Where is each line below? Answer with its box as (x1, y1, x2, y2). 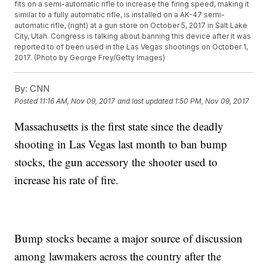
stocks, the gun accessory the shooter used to (14, 154, 218, 170)
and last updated (117, 97, 173, 106)
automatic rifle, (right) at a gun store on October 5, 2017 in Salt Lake (14, 21, 248, 30)
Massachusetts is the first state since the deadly (14, 119, 224, 134)
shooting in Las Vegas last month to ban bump (14, 136, 228, 152)
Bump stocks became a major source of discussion (14, 231, 243, 246)
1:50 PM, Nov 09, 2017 (175, 97, 250, 106)
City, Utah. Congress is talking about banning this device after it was (14, 32, 252, 41)
